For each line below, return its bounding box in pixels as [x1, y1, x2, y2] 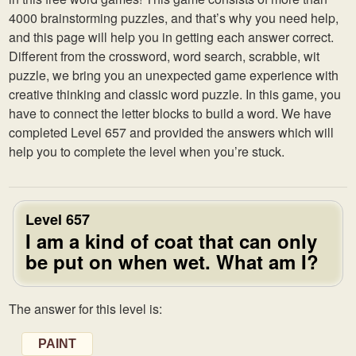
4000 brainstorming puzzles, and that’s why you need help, [9, 9, 339, 27]
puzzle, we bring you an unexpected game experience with [9, 66, 339, 84]
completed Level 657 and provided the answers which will [9, 123, 334, 141]
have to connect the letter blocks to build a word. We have [9, 104, 331, 122]
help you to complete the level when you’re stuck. [9, 142, 284, 161]
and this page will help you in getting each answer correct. [9, 28, 334, 46]
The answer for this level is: [9, 300, 162, 318]
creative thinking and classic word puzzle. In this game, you [9, 85, 341, 103]
